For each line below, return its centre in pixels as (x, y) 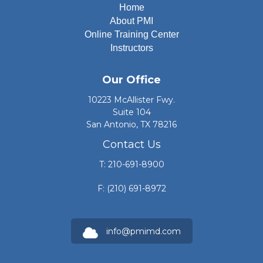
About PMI (131, 21)
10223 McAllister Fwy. (131, 100)
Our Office (131, 80)
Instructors (131, 48)
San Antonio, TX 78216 (131, 124)
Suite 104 (131, 112)
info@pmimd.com (143, 231)
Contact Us (131, 144)
